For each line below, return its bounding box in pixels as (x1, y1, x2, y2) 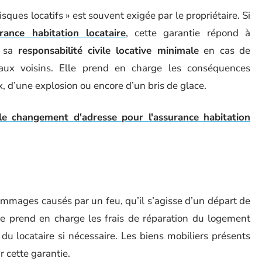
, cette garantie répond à (125, 26, 251, 40)
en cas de (198, 44, 251, 57)
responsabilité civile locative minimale (18, 44, 199, 57)
